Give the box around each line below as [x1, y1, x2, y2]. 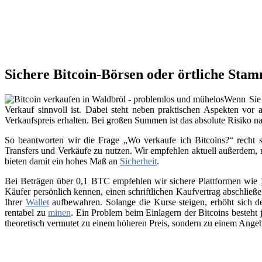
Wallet [25, 197, 49, 208]
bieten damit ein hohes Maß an [5, 156, 120, 167]
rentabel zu [5, 208, 49, 218]
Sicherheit [120, 156, 157, 167]
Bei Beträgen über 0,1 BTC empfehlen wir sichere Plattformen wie [5, 176, 261, 187]
